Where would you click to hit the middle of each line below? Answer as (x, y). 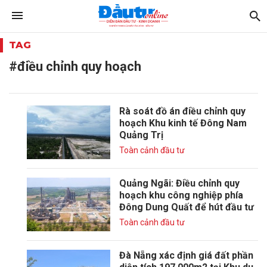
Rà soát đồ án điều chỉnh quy (182, 111)
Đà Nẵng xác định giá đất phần (186, 255)
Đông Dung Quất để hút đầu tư (187, 207)
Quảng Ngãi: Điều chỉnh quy (179, 183)
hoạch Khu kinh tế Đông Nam (183, 123)
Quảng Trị (141, 135)
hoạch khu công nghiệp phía (181, 195)
